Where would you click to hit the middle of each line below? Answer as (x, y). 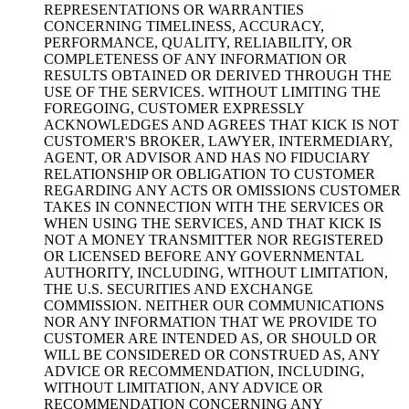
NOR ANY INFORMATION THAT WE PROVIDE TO (210, 321)
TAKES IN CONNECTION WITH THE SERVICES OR (214, 206)
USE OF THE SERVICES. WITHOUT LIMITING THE (212, 91)
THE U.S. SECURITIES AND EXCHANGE (178, 288)
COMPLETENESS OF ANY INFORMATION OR (195, 58)
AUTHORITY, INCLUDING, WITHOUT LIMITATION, (216, 272)
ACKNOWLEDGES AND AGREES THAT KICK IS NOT (221, 124)
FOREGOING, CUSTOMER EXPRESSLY (174, 108)
